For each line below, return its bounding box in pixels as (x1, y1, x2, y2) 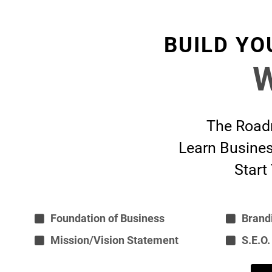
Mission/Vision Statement (50, 234, 178, 247)
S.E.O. (241, 234, 270, 247)
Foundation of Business (50, 212, 165, 225)
